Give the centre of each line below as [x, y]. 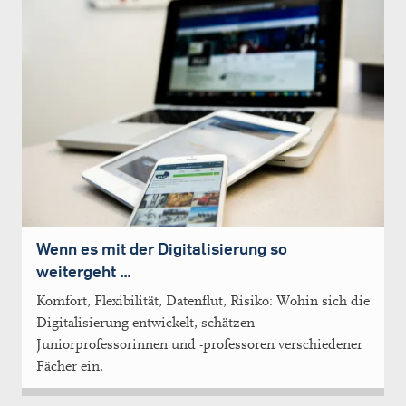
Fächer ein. [70, 367]
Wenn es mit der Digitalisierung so [162, 249]
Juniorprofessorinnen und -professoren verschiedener [199, 345]
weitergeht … [84, 272]
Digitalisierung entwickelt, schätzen [145, 323]
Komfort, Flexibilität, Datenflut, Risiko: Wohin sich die [203, 301]
